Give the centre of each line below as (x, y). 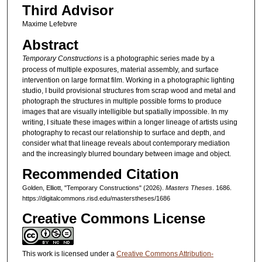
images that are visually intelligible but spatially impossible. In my (125, 111)
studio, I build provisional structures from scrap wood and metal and (129, 90)
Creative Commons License (113, 219)
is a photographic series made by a (158, 58)
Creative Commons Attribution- (165, 254)
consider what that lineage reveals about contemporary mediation (126, 143)
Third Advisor (68, 11)
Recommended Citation (100, 174)
